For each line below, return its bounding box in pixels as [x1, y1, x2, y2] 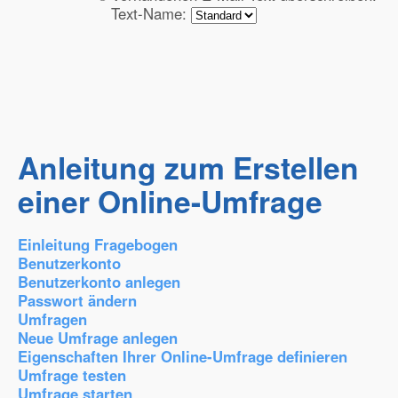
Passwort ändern [18, 290, 137, 311]
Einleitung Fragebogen [18, 234, 178, 255]
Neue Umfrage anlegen [18, 327, 178, 348]
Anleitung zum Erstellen [18, 146, 359, 188]
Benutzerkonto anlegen [18, 271, 180, 292]
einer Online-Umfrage [18, 179, 322, 222]
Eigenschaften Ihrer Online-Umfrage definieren [18, 346, 347, 367]
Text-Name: [111, 3, 191, 24]
